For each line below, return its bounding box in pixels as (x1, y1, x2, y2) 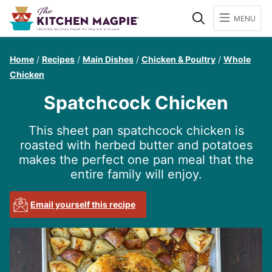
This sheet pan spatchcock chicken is (28, 123, 244, 138)
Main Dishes (83, 54, 134, 64)
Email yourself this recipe (30, 199, 135, 209)
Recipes (42, 54, 75, 64)
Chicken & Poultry (141, 54, 216, 64)
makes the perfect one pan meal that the (18, 152, 254, 167)
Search (204, 4, 244, 19)
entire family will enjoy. (70, 167, 202, 182)
